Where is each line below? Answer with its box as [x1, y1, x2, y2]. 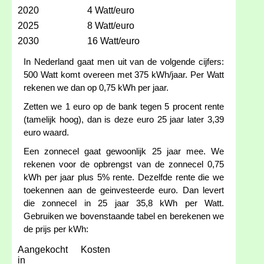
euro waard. [24, 128, 69, 138]
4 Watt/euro [87, 5, 134, 16]
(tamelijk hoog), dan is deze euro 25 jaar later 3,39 [24, 115, 224, 125]
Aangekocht [18, 245, 68, 255]
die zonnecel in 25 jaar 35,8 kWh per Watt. [24, 199, 224, 209]
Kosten [81, 245, 110, 255]
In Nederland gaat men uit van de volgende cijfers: [24, 57, 224, 67]
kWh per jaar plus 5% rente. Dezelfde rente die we [24, 173, 224, 183]
